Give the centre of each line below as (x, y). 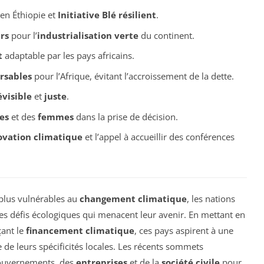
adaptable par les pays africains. (68, 56)
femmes (55, 116)
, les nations (211, 199)
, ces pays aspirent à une (184, 231)
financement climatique (80, 231)
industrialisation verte (88, 35)
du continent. (166, 35)
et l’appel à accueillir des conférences (158, 137)
